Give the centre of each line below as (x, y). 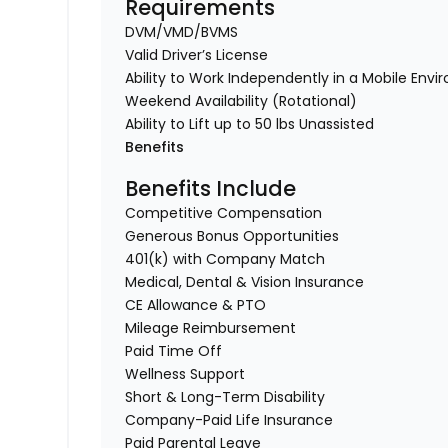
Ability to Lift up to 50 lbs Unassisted (250, 124)
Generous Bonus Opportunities (232, 236)
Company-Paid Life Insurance (229, 420)
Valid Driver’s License (197, 55)
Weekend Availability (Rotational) (241, 101)
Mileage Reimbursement (211, 328)
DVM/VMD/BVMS (182, 32)
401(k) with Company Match (225, 259)
